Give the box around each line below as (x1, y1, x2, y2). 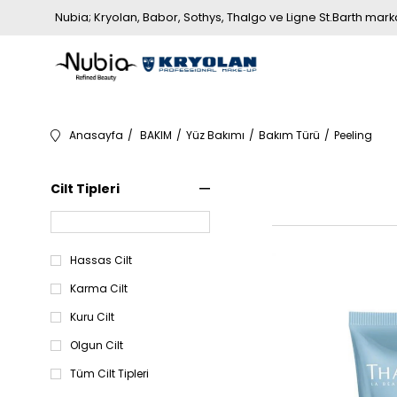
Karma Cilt (70, 281, 128, 297)
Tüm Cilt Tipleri (70, 366, 149, 382)
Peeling (334, 128, 372, 144)
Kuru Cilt (70, 309, 114, 325)
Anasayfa (69, 128, 123, 144)
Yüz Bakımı (186, 128, 245, 144)
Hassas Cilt (70, 253, 132, 269)
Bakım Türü (259, 128, 320, 144)
